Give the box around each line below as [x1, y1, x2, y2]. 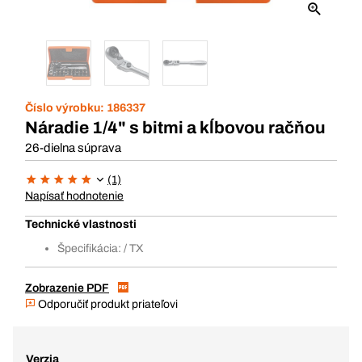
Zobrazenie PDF [25, 282, 109, 294]
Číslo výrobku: [25, 102, 107, 114]
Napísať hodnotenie [25, 190, 124, 202]
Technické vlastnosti [25, 218, 137, 230]
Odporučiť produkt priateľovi [36, 298, 178, 310]
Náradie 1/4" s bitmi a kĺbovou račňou [25, 119, 326, 137]
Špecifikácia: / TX [57, 242, 144, 255]
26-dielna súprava [25, 141, 121, 154]
